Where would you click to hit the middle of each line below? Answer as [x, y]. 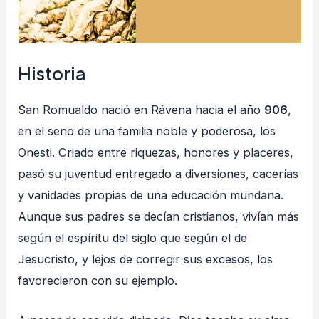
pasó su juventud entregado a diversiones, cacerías [158, 173]
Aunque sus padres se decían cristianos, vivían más [159, 216]
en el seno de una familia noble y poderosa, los [147, 131]
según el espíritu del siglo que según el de [133, 237]
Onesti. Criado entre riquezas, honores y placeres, [156, 152]
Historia [52, 73]
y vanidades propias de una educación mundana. [151, 195]
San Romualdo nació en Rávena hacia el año [141, 109]
